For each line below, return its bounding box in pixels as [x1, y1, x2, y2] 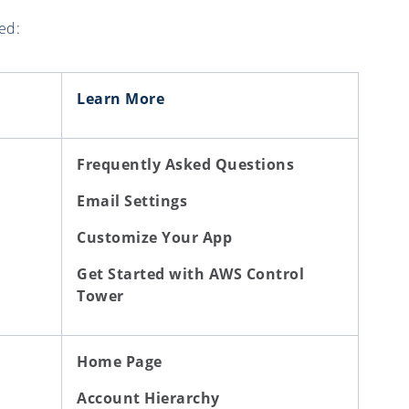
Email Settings [77, 191, 187, 212]
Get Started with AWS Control [77, 264, 304, 285]
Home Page [77, 351, 163, 372]
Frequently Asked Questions [77, 154, 294, 175]
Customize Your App [77, 227, 232, 248]
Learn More [77, 89, 164, 110]
